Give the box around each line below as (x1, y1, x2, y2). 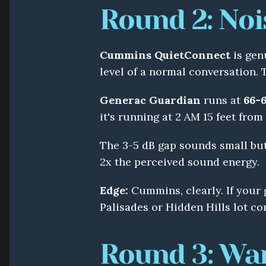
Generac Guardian (100, 93, 201, 107)
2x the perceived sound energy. (100, 155, 259, 169)
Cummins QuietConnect (100, 48, 230, 62)
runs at (201, 93, 243, 107)
